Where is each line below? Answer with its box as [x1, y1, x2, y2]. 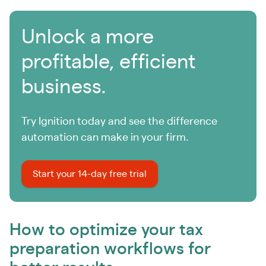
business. [21, 77, 106, 97]
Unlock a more [21, 27, 154, 47]
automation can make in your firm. [21, 132, 191, 143]
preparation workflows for [9, 240, 211, 258]
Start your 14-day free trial [33, 169, 147, 179]
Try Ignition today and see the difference [21, 116, 217, 127]
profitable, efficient [21, 52, 195, 72]
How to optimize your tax [9, 221, 203, 239]
